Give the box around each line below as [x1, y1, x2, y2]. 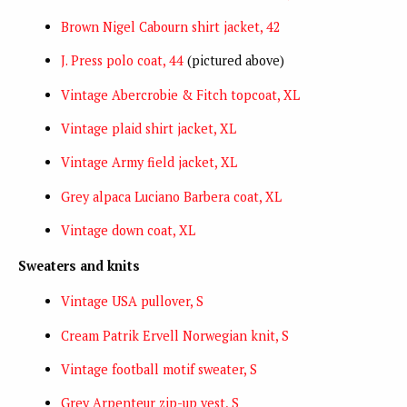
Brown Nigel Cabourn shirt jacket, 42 [60, 17, 281, 35]
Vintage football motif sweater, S [60, 360, 257, 378]
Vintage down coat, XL [60, 222, 195, 240]
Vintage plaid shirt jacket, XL [60, 119, 236, 137]
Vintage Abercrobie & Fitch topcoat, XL [60, 85, 300, 104]
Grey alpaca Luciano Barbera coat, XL [60, 187, 282, 205]
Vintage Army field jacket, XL [60, 154, 237, 172]
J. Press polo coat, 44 [60, 52, 184, 70]
